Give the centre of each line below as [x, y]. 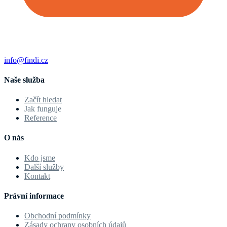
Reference [41, 118]
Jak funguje [43, 109]
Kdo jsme [40, 158]
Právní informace [34, 196]
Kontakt [37, 176]
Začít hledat [43, 100]
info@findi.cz [26, 60]
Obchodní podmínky [58, 216]
